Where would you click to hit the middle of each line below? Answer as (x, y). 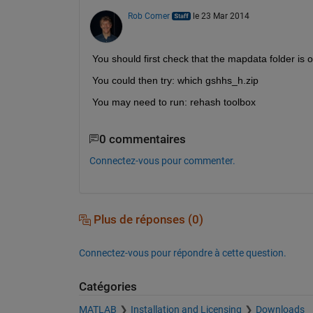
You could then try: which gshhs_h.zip (175, 80)
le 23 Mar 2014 (221, 16)
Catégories (108, 287)
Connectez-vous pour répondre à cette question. (182, 253)
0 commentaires (142, 139)
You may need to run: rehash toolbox (174, 102)
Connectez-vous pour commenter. (162, 161)
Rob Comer (148, 16)
